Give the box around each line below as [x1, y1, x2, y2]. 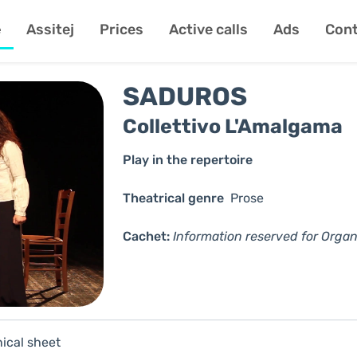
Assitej [25, 21, 74, 38]
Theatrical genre [123, 190, 228, 206]
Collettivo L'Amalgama [123, 115, 343, 138]
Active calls [168, 21, 248, 38]
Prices [99, 21, 143, 38]
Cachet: [123, 229, 171, 244]
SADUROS [123, 81, 248, 112]
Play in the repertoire [123, 152, 253, 167]
